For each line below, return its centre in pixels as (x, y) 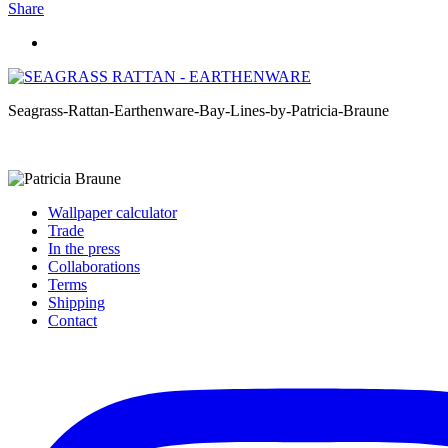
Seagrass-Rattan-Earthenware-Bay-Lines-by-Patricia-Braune (198, 110)
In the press (84, 248)
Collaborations (94, 266)
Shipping (76, 302)
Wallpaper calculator (112, 212)
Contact (72, 320)
